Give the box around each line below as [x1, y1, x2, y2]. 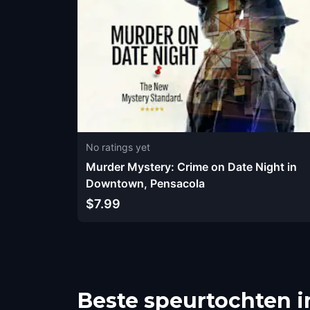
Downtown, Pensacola [86, 176, 205, 191]
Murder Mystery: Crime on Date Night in [86, 160, 297, 174]
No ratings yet [86, 141, 150, 154]
